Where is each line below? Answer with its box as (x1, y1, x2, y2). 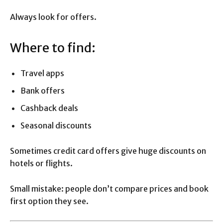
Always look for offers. (10, 12, 97, 22)
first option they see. (10, 196, 89, 207)
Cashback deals (20, 103, 78, 113)
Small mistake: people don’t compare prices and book (10, 184, 209, 194)
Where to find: (10, 40, 96, 56)
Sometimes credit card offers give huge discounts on (10, 146, 206, 156)
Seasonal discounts (20, 120, 92, 131)
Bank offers (20, 86, 65, 96)
